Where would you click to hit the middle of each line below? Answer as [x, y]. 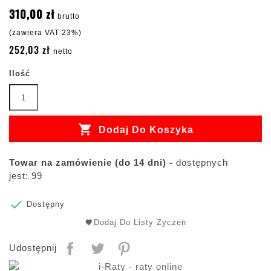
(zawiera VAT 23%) [45, 33]
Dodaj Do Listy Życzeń [140, 223]
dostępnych [201, 163]
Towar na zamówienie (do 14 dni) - [91, 163]
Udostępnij [33, 248]
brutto [69, 17]
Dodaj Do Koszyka [144, 129]
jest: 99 [26, 176]
